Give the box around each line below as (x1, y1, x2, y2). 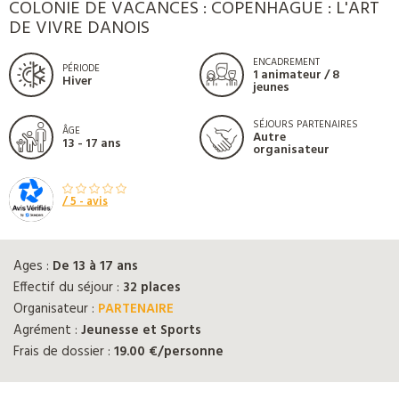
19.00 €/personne (114, 340, 224, 362)
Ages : (13, 255, 53, 277)
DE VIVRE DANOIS (9, 13, 150, 43)
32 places (123, 276, 181, 298)
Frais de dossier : (13, 340, 114, 362)
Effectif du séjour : (13, 276, 123, 298)
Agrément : (13, 319, 81, 341)
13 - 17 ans (62, 133, 121, 154)
